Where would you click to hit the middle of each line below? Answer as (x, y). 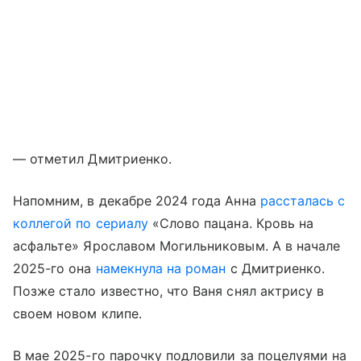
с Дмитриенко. (276, 269)
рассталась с (303, 201)
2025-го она (54, 269)
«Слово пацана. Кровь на (231, 224)
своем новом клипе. (81, 314)
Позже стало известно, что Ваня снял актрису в (169, 291)
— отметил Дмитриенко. (93, 159)
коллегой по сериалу (81, 224)
